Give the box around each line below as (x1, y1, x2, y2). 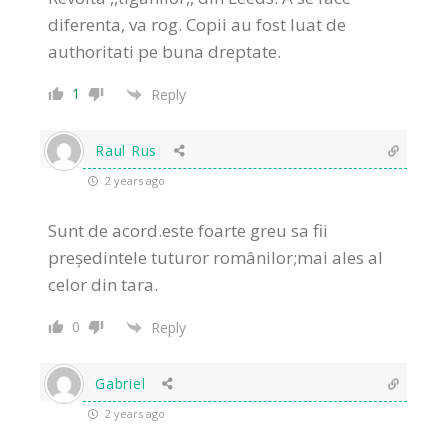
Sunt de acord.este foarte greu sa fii (48, 219, 329, 243)
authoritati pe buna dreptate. (48, 40, 282, 64)
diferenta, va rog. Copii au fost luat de (48, 13, 347, 37)
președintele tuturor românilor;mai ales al (48, 246, 384, 270)
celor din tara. (48, 273, 159, 297)
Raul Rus (95, 141, 157, 161)
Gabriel (95, 374, 146, 394)
